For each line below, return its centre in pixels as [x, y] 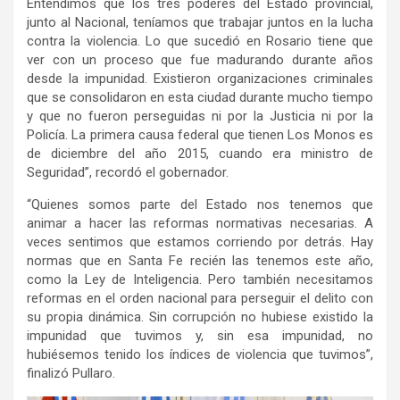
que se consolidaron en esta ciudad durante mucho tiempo [200, 97]
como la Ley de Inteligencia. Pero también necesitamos [200, 279]
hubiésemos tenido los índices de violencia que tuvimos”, [200, 354]
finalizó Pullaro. [73, 373]
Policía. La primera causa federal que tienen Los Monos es [200, 134]
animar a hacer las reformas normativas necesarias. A [200, 223]
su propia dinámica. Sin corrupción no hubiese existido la [200, 317]
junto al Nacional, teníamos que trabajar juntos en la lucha [200, 22]
